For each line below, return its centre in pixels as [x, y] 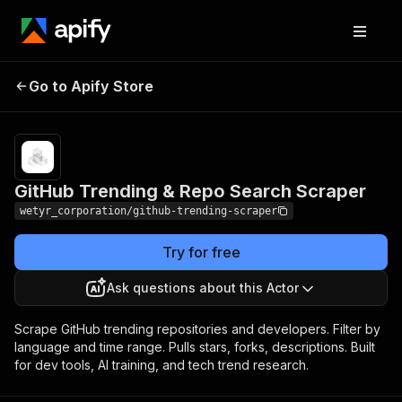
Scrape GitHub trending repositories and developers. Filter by [197, 329]
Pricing [319, 83]
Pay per [358, 83]
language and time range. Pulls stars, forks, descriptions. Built [195, 347]
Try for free [201, 252]
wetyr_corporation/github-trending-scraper [149, 211]
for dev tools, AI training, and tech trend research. [162, 365]
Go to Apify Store [91, 86]
